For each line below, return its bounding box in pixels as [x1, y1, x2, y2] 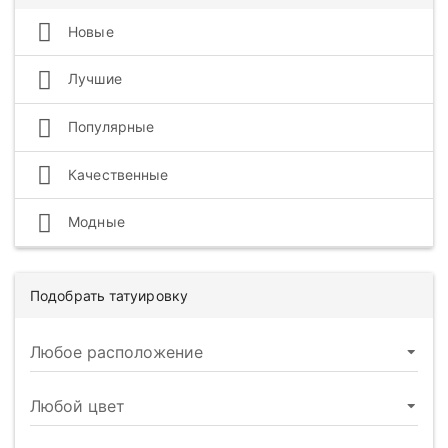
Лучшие [64, 70, 122, 88]
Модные [64, 213, 125, 231]
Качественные [64, 165, 169, 183]
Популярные [64, 117, 155, 135]
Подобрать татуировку [30, 286, 188, 304]
